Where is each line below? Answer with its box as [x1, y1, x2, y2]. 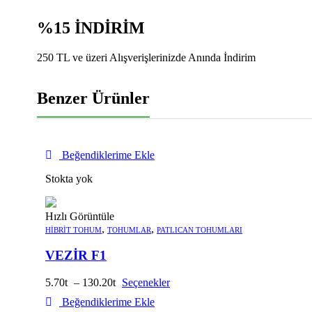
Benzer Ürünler [37, 88, 150, 107]
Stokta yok [45, 172, 93, 185]
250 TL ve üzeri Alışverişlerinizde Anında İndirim [37, 51, 256, 63]
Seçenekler [122, 276, 170, 288]
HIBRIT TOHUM [45, 225, 102, 234]
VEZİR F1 [45, 248, 107, 263]
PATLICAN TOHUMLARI [157, 225, 242, 234]
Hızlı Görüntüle [45, 210, 114, 222]
